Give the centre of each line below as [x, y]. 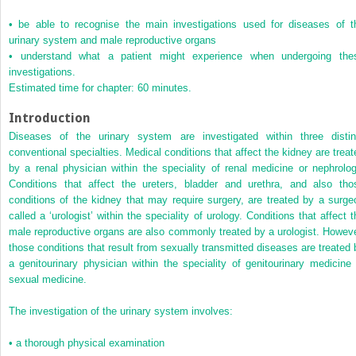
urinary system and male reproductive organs [112, 40]
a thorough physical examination [90, 342]
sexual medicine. [48, 279]
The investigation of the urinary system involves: [121, 311]
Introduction [50, 118]
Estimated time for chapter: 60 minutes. [100, 87]
